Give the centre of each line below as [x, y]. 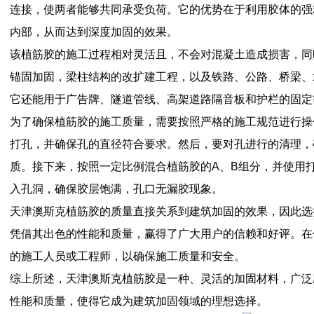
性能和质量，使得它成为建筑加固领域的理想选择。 [139, 301]
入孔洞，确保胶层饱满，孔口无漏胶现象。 [116, 189]
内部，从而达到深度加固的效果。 [94, 32]
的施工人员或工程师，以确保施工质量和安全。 [128, 256]
